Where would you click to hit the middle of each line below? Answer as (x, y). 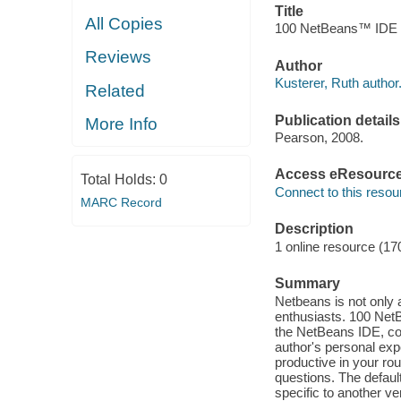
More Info (122, 124)
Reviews (119, 57)
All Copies (124, 23)
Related (115, 90)
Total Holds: (119, 180)
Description (314, 229)
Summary (307, 284)
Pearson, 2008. (319, 138)
